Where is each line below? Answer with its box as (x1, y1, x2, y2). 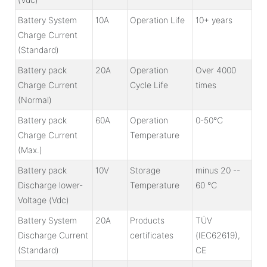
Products (130, 215, 164, 225)
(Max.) (18, 144, 42, 155)
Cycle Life (130, 79, 168, 90)
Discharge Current (18, 229, 88, 240)
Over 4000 (195, 64, 236, 75)
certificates (130, 229, 173, 240)
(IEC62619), (195, 229, 240, 240)
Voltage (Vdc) (18, 194, 69, 205)
